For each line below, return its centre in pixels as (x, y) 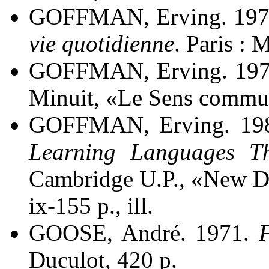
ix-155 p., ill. (91, 206)
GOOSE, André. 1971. (144, 233)
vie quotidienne (101, 44)
